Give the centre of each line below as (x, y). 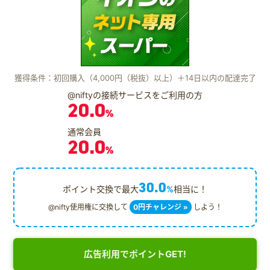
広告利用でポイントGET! (135, 254)
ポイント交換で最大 (101, 189)
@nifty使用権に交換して (89, 207)
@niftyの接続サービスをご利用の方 (135, 95)
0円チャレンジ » (160, 207)
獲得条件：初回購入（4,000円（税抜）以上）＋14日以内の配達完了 (135, 77)
